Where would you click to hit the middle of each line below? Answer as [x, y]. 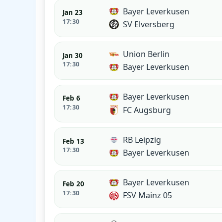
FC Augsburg [147, 110]
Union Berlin [146, 54]
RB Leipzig [142, 139]
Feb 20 [74, 184]
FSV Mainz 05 [148, 195]
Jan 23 [73, 13]
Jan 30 [73, 55]
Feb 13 [74, 141]
